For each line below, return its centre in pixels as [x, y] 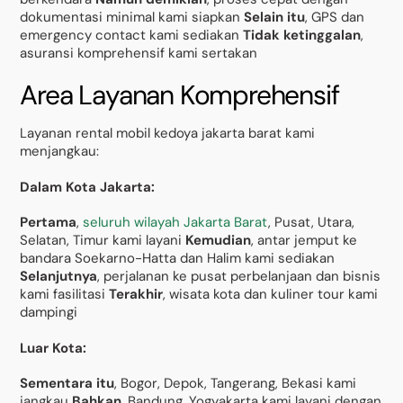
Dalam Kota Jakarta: [88, 187]
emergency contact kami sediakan [132, 35]
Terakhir [136, 295]
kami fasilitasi [65, 295]
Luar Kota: [54, 348]
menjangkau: [60, 152]
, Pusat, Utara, [312, 223]
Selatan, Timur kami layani [103, 241]
